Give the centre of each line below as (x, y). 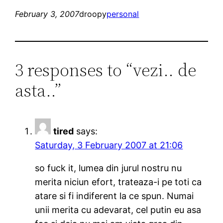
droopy (93, 14)
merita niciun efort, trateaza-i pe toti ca (118, 182)
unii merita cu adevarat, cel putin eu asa (118, 210)
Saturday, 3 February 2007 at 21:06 (109, 145)
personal (123, 14)
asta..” (38, 90)
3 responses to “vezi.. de (106, 70)
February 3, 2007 (47, 14)
